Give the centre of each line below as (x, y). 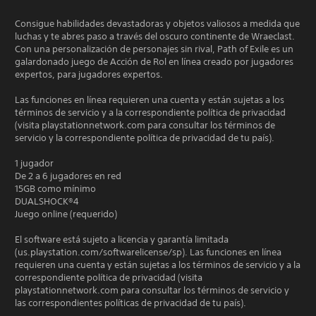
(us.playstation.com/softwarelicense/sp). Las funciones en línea (148, 252)
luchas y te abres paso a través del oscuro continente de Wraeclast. (155, 36)
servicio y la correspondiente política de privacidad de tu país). (145, 138)
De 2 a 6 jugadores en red (68, 176)
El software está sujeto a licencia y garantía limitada (122, 239)
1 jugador (34, 163)
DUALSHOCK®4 (47, 201)
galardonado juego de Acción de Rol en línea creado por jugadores (154, 62)
